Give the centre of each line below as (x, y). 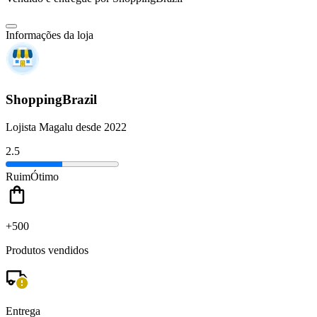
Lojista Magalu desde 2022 (66, 127)
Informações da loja (50, 35)
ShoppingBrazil (51, 100)
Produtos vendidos (47, 250)
